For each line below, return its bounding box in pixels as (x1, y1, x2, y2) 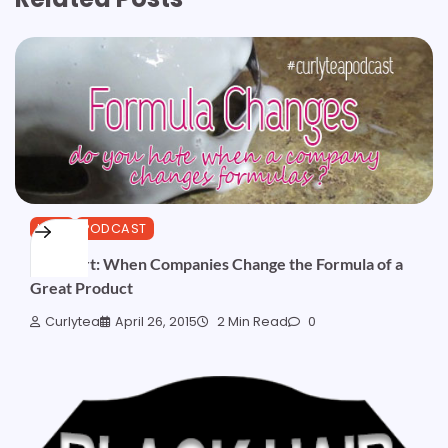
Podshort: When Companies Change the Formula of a (30, 253, 403, 273)
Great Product (30, 277, 133, 297)
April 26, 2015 (115, 313, 197, 331)
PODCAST (82, 220, 147, 238)
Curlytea (45, 313, 100, 331)
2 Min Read (214, 313, 288, 331)
